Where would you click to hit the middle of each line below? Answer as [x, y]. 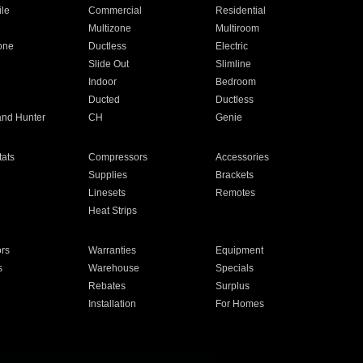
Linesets [107, 193]
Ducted [104, 100]
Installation [112, 304]
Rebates [107, 286]
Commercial [115, 11]
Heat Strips [112, 211]
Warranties [112, 250]
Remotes [236, 193]
